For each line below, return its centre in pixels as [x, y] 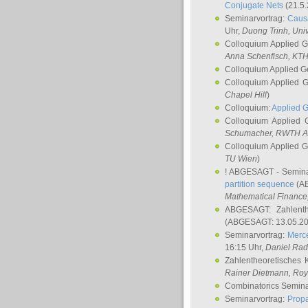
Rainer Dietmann [257, 273]
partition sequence [260, 184]
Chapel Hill [246, 95]
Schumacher [248, 133]
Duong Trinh [265, 31]
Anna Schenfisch [256, 56]
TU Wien [241, 159]
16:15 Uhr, [245, 247]
